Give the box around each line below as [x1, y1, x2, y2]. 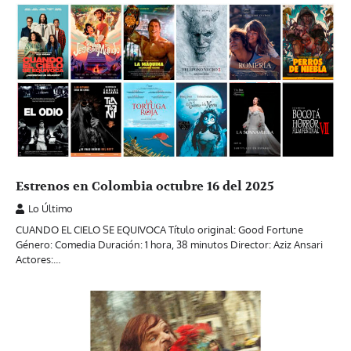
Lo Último [28, 201, 73, 215]
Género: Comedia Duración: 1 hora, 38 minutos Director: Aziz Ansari [16, 237, 323, 251]
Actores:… [16, 252, 60, 266]
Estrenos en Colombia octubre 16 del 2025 [16, 178, 274, 194]
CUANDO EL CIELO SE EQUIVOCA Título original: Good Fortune [16, 223, 303, 236]
